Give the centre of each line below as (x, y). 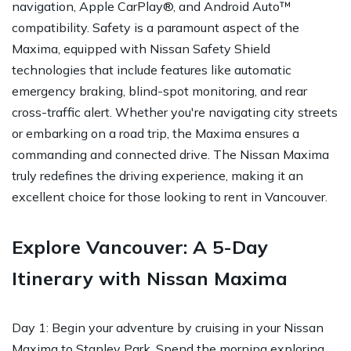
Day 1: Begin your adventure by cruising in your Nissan (168, 327)
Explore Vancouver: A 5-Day (140, 246)
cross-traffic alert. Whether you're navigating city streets (175, 112)
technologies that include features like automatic (152, 69)
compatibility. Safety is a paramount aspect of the (156, 27)
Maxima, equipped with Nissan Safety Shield (141, 48)
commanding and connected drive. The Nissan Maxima (170, 154)
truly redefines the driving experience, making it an (157, 175)
